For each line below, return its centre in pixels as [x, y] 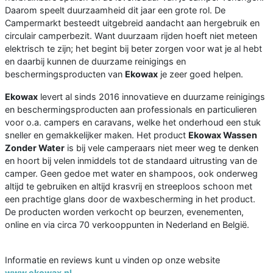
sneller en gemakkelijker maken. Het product [97, 135]
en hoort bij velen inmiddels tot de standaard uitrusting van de [131, 160]
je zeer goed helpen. [200, 74]
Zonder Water [35, 147]
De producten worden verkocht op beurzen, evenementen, [124, 211]
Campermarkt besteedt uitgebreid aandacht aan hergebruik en [132, 23]
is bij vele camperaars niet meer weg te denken [161, 147]
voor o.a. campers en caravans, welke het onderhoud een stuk [133, 122]
